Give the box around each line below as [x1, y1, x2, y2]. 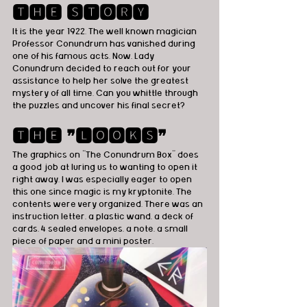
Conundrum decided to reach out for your [12, 63, 193, 73]
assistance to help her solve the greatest [12, 75, 191, 86]
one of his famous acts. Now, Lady [12, 51, 156, 61]
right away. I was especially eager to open [12, 174, 194, 184]
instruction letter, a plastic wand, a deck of [12, 211, 195, 221]
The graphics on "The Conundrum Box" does [12, 149, 201, 160]
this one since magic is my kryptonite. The [12, 186, 194, 197]
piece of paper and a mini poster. [12, 236, 156, 246]
